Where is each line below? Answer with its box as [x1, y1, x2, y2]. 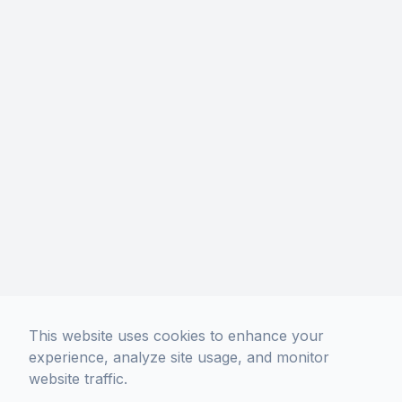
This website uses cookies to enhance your [29, 327, 324, 345]
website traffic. [29, 370, 127, 388]
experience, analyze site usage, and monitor [29, 348, 329, 366]
